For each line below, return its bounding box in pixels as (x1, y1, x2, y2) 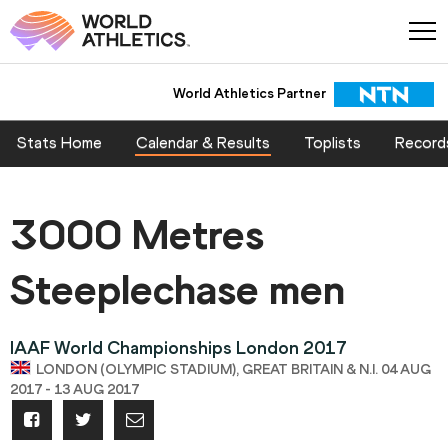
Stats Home (17, 133, 102, 153)
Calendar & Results (136, 133, 270, 153)
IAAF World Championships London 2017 (10, 337, 347, 360)
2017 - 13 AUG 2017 (10, 381, 139, 399)
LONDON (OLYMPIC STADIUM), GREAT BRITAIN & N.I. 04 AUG (36, 361, 431, 379)
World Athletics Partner (172, 84, 326, 102)
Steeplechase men (10, 264, 345, 316)
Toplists (304, 133, 361, 153)
